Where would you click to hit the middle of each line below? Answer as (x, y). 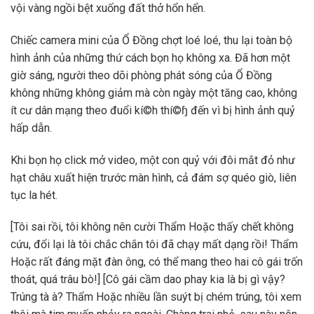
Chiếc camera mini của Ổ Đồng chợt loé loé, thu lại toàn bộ (151, 40)
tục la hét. (34, 195)
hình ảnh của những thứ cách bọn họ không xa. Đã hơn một (150, 57)
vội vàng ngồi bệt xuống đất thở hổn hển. (108, 8)
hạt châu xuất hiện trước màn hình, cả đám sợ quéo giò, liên (153, 177)
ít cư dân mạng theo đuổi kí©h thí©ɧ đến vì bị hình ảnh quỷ (153, 110)
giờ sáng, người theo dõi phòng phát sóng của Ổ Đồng (141, 75)
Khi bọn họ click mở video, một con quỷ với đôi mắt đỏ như (153, 160)
